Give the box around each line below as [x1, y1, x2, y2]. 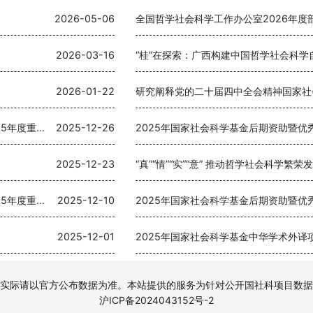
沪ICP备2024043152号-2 [99, 294, 214, 306]
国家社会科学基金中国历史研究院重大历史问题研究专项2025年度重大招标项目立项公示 [36, 194, 45, 206]
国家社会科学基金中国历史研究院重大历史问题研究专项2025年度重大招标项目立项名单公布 [36, 122, 45, 133]
